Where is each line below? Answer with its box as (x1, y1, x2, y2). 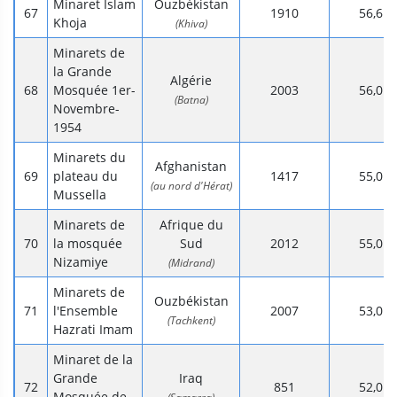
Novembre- (53, 100, 120, 118)
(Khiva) (175, 16, 207, 32)
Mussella (53, 186, 106, 204)
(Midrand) (167, 255, 214, 271)
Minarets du (53, 149, 126, 167)
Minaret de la (53, 351, 133, 369)
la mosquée (53, 235, 122, 253)
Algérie (170, 72, 212, 90)
